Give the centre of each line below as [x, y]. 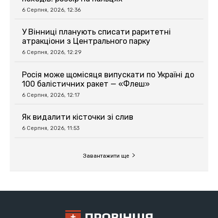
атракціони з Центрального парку [86, 41]
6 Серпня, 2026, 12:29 [52, 53]
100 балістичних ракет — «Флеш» [86, 84]
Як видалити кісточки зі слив [78, 117]
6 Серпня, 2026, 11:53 [51, 128]
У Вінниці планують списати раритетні [96, 32]
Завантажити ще [106, 155]
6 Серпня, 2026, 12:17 [51, 95]
